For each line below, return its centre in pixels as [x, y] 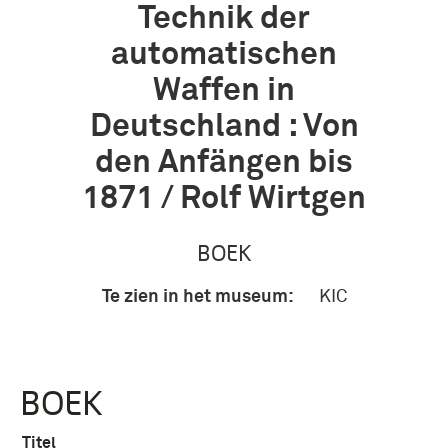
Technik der [224, 19]
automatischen [224, 55]
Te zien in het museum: [197, 297]
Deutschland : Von [224, 127]
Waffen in [224, 91]
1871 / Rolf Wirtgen [224, 199]
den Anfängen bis [224, 163]
